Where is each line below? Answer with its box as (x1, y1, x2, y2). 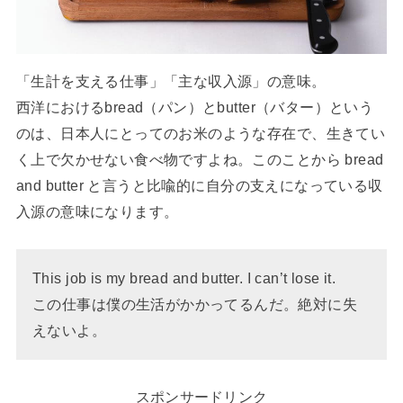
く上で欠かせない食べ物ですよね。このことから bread (15, 151, 384, 168)
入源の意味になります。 (15, 203, 179, 220)
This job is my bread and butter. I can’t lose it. (32, 269, 336, 286)
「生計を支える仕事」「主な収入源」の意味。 (15, 73, 327, 90)
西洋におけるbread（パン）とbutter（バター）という (15, 99, 374, 116)
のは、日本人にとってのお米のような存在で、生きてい (15, 125, 386, 142)
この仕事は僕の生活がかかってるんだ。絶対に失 (32, 295, 358, 312)
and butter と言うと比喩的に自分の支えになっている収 (15, 177, 383, 194)
